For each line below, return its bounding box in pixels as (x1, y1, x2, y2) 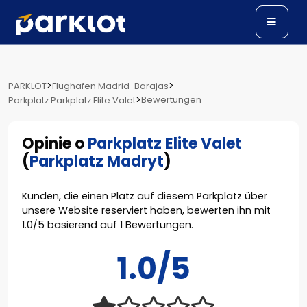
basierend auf (45, 218, 120, 232)
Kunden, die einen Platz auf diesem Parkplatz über (22, 189, 267, 203)
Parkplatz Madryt (29, 151, 164, 172)
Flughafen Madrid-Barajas (52, 80, 169, 92)
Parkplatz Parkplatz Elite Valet (8, 95, 136, 106)
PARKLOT (8, 80, 47, 92)
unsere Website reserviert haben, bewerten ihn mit (22, 204, 271, 217)
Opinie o (22, 133, 88, 154)
